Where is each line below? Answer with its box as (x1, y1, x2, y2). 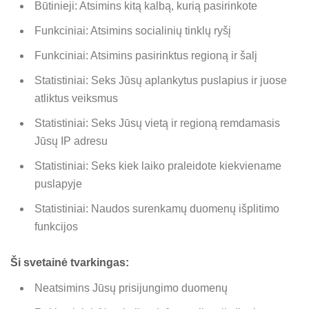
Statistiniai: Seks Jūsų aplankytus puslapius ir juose (34, 74, 287, 87)
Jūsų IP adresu (34, 135, 108, 148)
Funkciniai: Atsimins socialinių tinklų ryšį (34, 25, 231, 37)
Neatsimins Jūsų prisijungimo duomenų (34, 281, 228, 294)
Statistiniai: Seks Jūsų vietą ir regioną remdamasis (34, 117, 280, 130)
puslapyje (34, 178, 82, 190)
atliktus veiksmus (34, 92, 118, 105)
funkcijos (34, 221, 78, 233)
